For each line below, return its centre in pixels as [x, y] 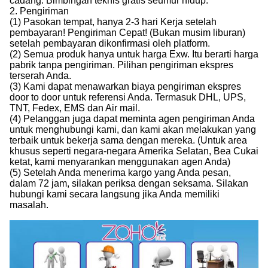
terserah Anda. [40, 75]
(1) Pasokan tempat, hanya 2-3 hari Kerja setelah [113, 22]
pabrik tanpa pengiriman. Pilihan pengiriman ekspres [121, 65]
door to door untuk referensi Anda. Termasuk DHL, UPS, [128, 97]
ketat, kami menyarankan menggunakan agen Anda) [120, 162]
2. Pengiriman [39, 11]
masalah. [29, 205]
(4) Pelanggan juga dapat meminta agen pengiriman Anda [132, 118]
